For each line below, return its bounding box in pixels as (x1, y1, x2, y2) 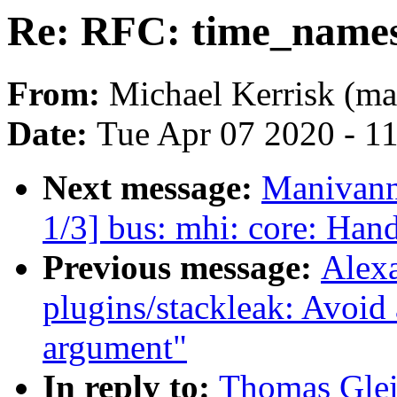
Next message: (43, 168, 261, 207)
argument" (43, 328, 187, 367)
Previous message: (43, 248, 321, 287)
